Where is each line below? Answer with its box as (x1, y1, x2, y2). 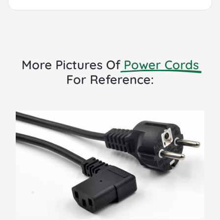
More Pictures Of (21, 56, 124, 72)
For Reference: (66, 71, 154, 87)
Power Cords (123, 56, 199, 72)
